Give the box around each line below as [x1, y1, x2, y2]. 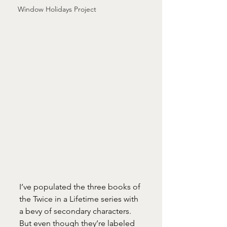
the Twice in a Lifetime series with [19, 194, 140, 204]
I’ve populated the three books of [19, 181, 142, 192]
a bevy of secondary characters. [19, 206, 133, 216]
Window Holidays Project [18, 5, 96, 14]
